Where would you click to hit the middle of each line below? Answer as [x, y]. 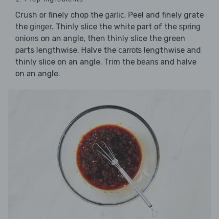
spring [190, 26]
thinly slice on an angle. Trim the [76, 62]
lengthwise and [171, 50]
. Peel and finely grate [164, 15]
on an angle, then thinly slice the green [112, 38]
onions [27, 38]
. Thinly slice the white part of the [115, 26]
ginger [41, 26]
